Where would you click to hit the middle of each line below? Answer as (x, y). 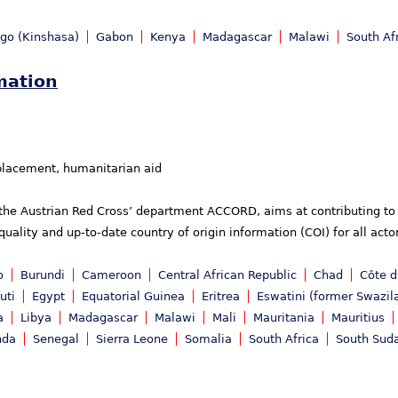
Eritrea (221, 297)
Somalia (208, 339)
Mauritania (284, 318)
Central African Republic (227, 275)
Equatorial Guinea (133, 297)
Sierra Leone (132, 339)
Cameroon (111, 275)
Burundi (43, 275)
